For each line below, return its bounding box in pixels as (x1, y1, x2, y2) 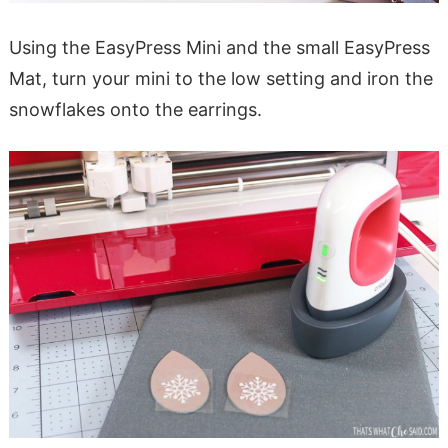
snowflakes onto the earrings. (8, 98, 262, 120)
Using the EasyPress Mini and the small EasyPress (8, 36, 430, 58)
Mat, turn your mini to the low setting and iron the (8, 67, 433, 89)
